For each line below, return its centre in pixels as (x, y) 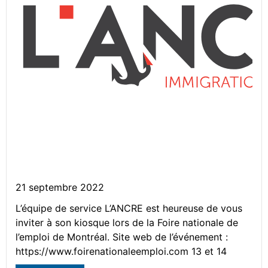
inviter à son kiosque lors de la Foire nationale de (127, 223)
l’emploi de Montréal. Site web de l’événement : (122, 237)
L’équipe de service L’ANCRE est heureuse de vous (129, 208)
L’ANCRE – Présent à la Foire (115, 125)
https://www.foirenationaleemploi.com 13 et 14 (121, 252)
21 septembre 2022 (60, 188)
